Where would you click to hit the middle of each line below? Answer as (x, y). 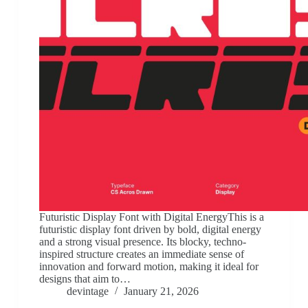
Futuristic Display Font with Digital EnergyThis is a (151, 217)
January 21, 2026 (161, 291)
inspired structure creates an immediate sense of (141, 254)
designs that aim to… (85, 279)
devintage (87, 291)
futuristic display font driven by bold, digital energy (150, 230)
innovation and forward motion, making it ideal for (148, 267)
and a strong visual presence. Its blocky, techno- (142, 242)
